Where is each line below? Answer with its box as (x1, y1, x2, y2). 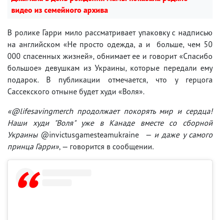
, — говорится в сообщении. (59, 141, 154, 151)
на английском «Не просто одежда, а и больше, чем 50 (7, 39, 213, 49)
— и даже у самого (139, 129, 213, 139)
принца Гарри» (7, 141, 59, 151)
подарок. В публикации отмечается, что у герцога (7, 74, 213, 84)
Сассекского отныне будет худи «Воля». (7, 86, 144, 96)
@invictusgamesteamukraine (41, 129, 139, 139)
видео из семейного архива (11, 4, 108, 15)
